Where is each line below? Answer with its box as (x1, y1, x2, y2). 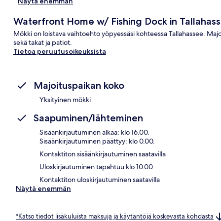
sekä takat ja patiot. (13, 37, 72, 47)
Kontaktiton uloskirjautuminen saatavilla (39, 175, 160, 184)
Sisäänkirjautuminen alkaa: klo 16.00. (39, 127, 149, 137)
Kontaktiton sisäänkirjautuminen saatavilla (39, 149, 166, 158)
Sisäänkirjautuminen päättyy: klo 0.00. (39, 136, 155, 146)
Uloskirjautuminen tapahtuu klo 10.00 (39, 162, 153, 171)
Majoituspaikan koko (34, 79, 124, 91)
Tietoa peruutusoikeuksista (13, 46, 106, 56)
